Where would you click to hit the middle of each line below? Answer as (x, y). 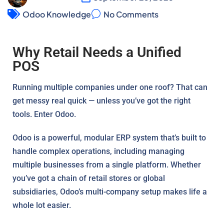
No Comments (131, 14)
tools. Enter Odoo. (44, 114)
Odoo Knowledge (57, 14)
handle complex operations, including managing (98, 151)
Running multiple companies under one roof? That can (110, 87)
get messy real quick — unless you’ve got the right (101, 100)
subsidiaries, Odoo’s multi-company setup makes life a (110, 191)
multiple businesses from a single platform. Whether (107, 164)
